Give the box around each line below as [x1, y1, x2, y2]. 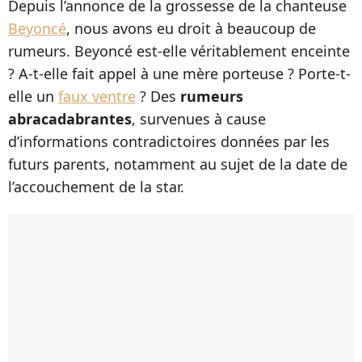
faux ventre [58, 86, 136, 106]
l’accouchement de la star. [8, 177, 184, 196]
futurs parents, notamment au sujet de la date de [8, 154, 347, 174]
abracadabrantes [8, 109, 132, 128]
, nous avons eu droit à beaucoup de [66, 19, 316, 38]
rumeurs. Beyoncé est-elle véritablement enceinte [8, 41, 350, 61]
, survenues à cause [132, 109, 266, 128]
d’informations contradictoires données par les [8, 132, 330, 151]
